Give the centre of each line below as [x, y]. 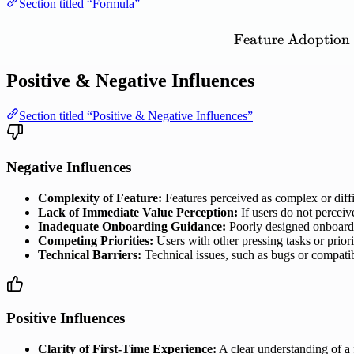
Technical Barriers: [90, 254]
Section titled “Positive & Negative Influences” [136, 116]
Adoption [318, 40]
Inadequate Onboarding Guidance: [132, 226]
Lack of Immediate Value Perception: [138, 212]
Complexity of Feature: [100, 198]
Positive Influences [66, 318]
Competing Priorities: [96, 240]
